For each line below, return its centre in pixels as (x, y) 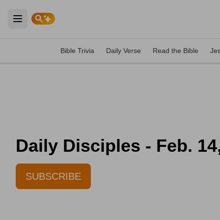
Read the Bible (176, 51)
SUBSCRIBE (53, 176)
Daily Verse (124, 51)
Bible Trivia (77, 51)
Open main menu (51, 24)
